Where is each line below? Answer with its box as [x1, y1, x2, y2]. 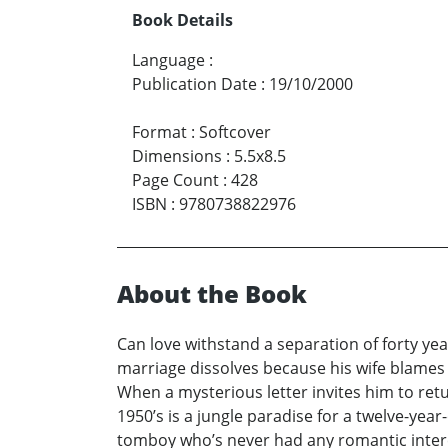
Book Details [132, 9, 233, 32]
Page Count [132, 169, 219, 192]
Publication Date [132, 73, 257, 96]
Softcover [199, 121, 271, 144]
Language [132, 49, 205, 72]
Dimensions [132, 145, 222, 168]
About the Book [117, 277, 307, 311]
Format [132, 121, 187, 144]
